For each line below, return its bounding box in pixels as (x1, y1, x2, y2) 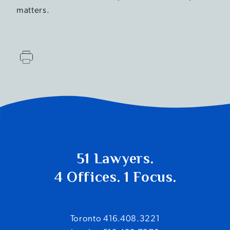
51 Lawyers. (76, 150, 154, 166)
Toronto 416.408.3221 (70, 212, 160, 223)
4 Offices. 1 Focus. (53, 169, 177, 185)
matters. (16, 4, 50, 15)
